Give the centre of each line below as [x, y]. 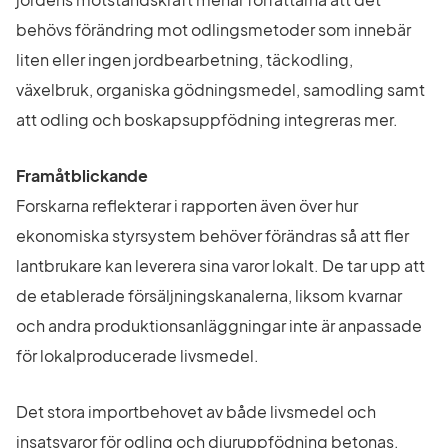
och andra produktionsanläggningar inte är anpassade [219, 326]
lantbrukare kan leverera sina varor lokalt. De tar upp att [220, 266]
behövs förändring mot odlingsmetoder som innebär [213, 30]
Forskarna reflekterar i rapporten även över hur [187, 206]
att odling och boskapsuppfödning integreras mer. [207, 120]
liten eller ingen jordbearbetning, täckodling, [184, 60]
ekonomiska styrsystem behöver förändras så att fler [212, 236]
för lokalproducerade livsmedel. [137, 356]
